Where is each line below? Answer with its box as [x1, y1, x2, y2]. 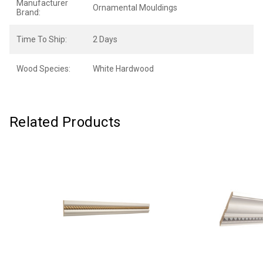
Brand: [16, 8, 41, 17]
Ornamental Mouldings [93, 3, 177, 12]
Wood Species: [16, 64, 70, 73]
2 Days [93, 35, 117, 44]
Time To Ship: [16, 35, 67, 44]
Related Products [9, 114, 120, 130]
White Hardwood [93, 64, 154, 73]
